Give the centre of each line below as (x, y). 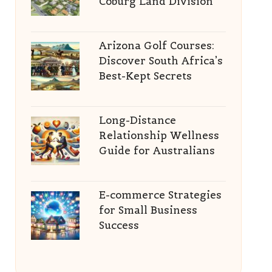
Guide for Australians (157, 151)
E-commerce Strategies (160, 195)
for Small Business (148, 210)
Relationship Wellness (159, 135)
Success (119, 225)
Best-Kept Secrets (145, 76)
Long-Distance (137, 120)
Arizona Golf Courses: (156, 46)
